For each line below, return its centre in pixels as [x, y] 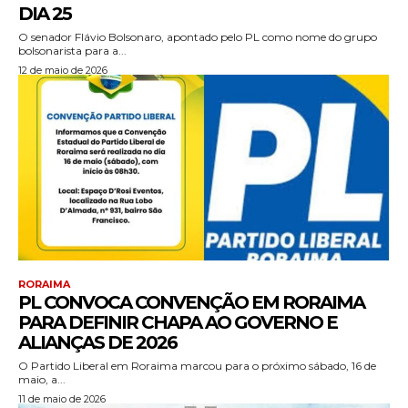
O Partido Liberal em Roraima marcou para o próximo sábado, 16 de [197, 366]
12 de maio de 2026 [63, 71]
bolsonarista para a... [72, 51]
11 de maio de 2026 [62, 399]
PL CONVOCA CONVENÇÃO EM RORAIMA [191, 303]
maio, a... [42, 380]
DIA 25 [45, 14]
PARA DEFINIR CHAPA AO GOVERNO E [178, 323]
